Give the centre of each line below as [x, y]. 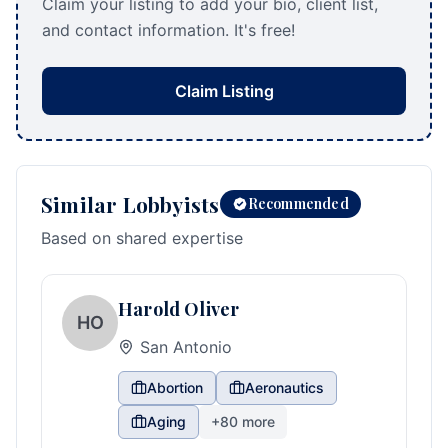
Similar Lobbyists [130, 204]
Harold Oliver [179, 309]
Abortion [175, 387]
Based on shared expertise [142, 238]
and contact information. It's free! [168, 30]
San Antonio [186, 347]
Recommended [298, 203]
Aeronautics [284, 387]
